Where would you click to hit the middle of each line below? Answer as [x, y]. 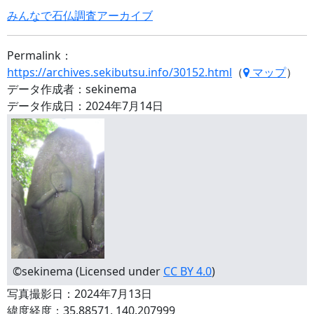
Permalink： [40, 55]
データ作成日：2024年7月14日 [85, 106]
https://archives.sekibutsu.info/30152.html [120, 72]
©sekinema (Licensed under [88, 271]
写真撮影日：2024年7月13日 [80, 294]
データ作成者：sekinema [72, 89]
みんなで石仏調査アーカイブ [80, 15]
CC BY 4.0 [187, 271]
